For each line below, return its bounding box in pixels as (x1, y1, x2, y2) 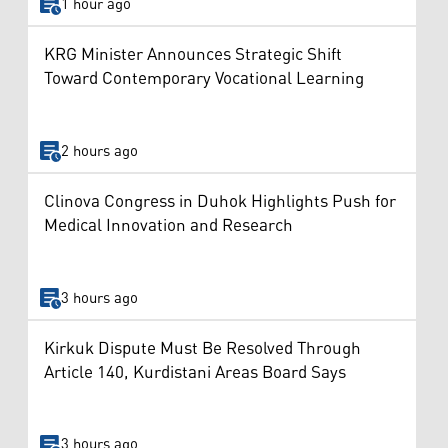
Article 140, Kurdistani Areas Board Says (44, 355, 346, 390)
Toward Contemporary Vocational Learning (44, 62, 364, 97)
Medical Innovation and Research (44, 209, 293, 244)
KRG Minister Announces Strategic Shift (44, 38, 342, 73)
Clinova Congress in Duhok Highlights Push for (44, 185, 396, 220)
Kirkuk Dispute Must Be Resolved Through (44, 331, 361, 366)
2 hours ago (60, 136, 138, 166)
